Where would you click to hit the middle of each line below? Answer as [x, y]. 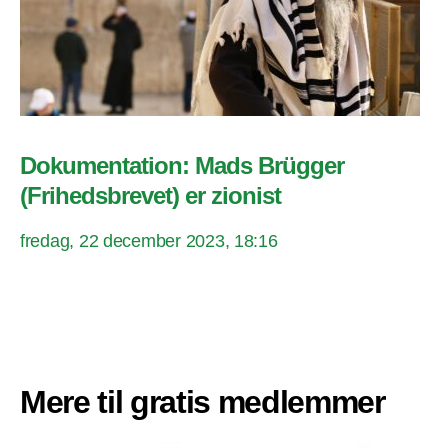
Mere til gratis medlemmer [202, 401]
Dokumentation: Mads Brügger [182, 165]
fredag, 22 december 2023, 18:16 [149, 240]
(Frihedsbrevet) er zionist [151, 195]
